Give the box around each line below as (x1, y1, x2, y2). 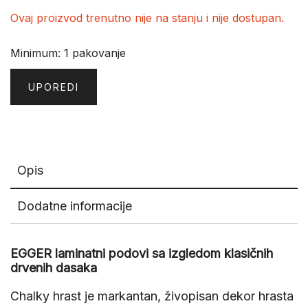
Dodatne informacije (17, 199, 132, 214)
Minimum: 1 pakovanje (10, 46, 126, 60)
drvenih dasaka (10, 261, 97, 276)
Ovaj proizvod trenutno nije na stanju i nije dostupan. (10, 11, 284, 25)
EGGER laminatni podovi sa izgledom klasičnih (10, 246, 273, 261)
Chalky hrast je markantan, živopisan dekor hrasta (10, 289, 294, 304)
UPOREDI (28, 81, 79, 93)
